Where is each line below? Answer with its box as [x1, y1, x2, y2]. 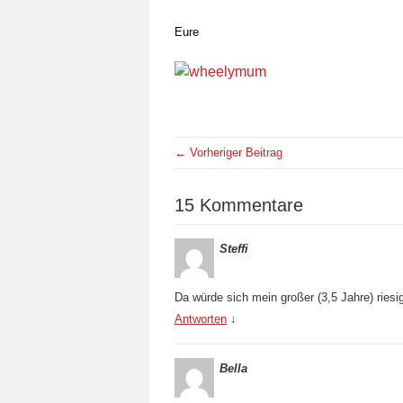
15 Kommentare [175, 195, 303, 215]
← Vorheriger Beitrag [175, 146, 282, 159]
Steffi [219, 242, 248, 255]
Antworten [175, 312, 227, 326]
